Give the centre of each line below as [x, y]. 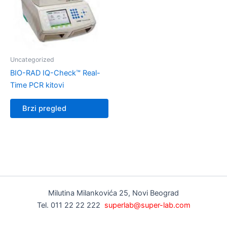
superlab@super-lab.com [147, 205]
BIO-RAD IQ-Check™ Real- [55, 73]
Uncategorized [32, 60]
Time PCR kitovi [37, 85]
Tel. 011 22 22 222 [70, 205]
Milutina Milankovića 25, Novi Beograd [113, 193]
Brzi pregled [44, 109]
